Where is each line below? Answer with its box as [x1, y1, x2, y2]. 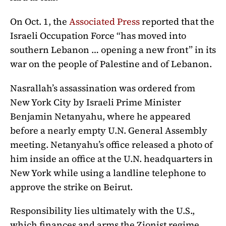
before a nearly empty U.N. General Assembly [10, 124, 207, 137]
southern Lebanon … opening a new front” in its [10, 43, 216, 56]
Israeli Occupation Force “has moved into [10, 29, 186, 42]
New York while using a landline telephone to [10, 166, 206, 179]
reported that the [140, 15, 214, 28]
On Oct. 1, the [10, 15, 69, 28]
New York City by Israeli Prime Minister [10, 95, 181, 108]
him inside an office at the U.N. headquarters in [10, 152, 213, 165]
